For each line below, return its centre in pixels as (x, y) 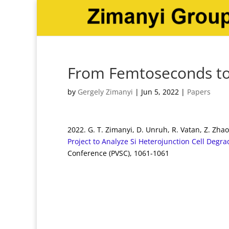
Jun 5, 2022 (160, 92)
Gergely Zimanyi (105, 92)
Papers (199, 92)
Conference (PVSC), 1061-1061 (118, 153)
